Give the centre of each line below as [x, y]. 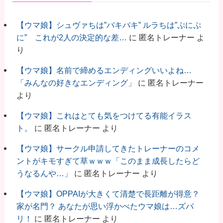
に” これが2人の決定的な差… [71, 38]
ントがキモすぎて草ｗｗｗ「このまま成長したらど [108, 161]
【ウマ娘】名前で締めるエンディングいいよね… [104, 70]
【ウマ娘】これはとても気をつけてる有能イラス [104, 116]
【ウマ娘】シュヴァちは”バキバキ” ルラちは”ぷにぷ [109, 25]
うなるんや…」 [44, 173]
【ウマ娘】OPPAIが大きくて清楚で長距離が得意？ [108, 194]
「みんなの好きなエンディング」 [76, 83]
